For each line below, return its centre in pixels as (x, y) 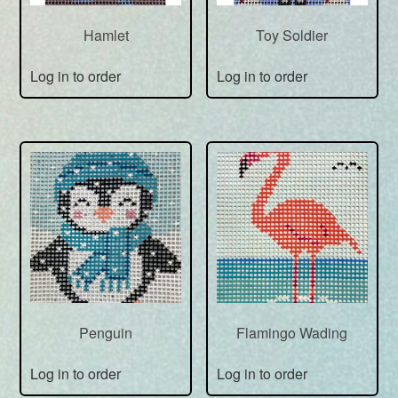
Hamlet (106, 36)
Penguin (106, 332)
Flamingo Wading (292, 332)
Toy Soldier (292, 36)
